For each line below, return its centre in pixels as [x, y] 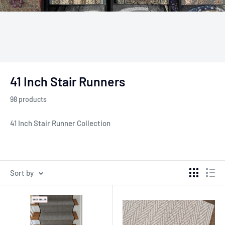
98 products [28, 99]
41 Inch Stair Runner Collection [60, 123]
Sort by [22, 173]
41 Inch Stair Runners [68, 81]
